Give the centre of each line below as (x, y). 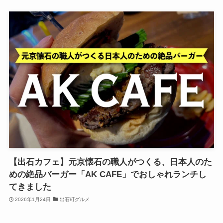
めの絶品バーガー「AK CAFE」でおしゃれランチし (108, 175)
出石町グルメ (74, 199)
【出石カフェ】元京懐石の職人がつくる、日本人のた (110, 162)
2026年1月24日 (33, 199)
